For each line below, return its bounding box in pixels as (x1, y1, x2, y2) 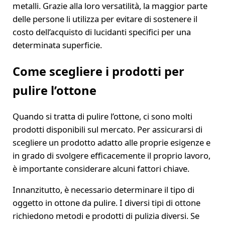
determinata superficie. (12, 39, 102, 51)
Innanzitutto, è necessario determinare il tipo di (12, 183, 194, 195)
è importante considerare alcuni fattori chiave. (12, 162, 189, 174)
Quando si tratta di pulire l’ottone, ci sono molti (12, 110, 192, 122)
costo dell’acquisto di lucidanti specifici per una (12, 26, 191, 38)
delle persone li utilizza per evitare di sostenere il (12, 13, 197, 25)
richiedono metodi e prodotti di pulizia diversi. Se (12, 209, 199, 221)
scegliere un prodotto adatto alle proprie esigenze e (12, 136, 210, 148)
